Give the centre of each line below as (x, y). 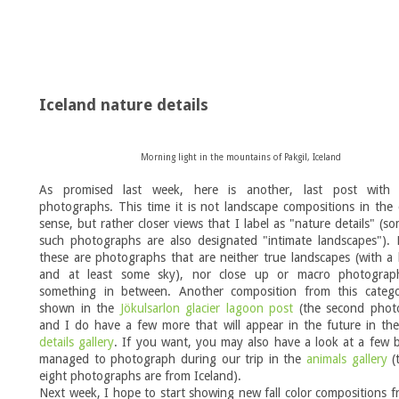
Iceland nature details (124, 105)
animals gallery (347, 359)
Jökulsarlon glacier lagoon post (207, 308)
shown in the (80, 308)
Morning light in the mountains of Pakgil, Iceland (240, 157)
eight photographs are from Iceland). (140, 376)
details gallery (77, 342)
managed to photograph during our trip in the (173, 359)
